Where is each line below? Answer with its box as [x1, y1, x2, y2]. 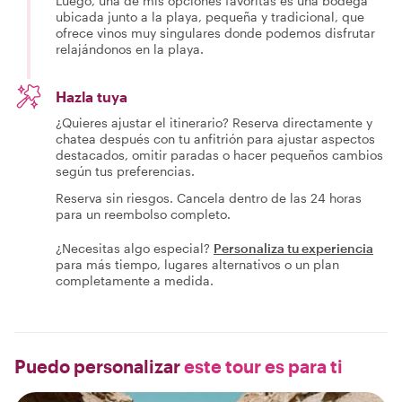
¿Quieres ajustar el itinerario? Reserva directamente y [56, 115, 372, 130]
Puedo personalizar [14, 355, 180, 377]
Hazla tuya [56, 88, 127, 105]
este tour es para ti [180, 355, 343, 377]
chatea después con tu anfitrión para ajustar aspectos [56, 131, 375, 146]
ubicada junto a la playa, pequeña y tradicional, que [56, 9, 364, 24]
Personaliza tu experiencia [214, 240, 373, 256]
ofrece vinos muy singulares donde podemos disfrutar [56, 25, 375, 40]
